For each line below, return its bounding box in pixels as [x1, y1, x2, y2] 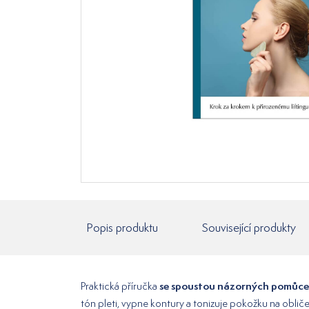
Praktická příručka [81, 279, 159, 293]
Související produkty [202, 219, 296, 235]
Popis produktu [86, 219, 158, 235]
